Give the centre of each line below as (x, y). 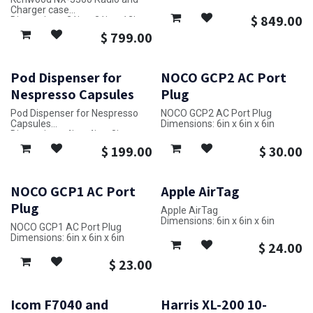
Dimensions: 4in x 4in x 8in (67, 134)
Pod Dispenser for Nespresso (74, 113)
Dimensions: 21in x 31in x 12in (76, 21)
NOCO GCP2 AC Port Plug (216, 113)
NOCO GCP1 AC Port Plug (66, 227)
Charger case (40, 10)
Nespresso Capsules (72, 94)
